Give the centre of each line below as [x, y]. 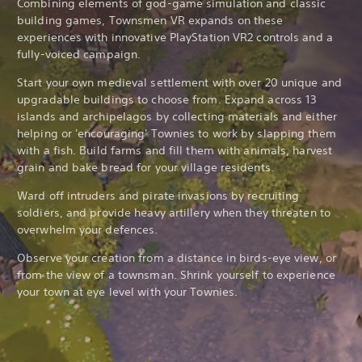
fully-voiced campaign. [79, 54]
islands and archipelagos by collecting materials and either [177, 116]
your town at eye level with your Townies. [129, 291]
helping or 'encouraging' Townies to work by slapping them [177, 133]
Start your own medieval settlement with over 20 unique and [179, 82]
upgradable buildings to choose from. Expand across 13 [167, 99]
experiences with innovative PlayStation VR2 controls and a [175, 37]
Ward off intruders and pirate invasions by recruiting [158, 195]
